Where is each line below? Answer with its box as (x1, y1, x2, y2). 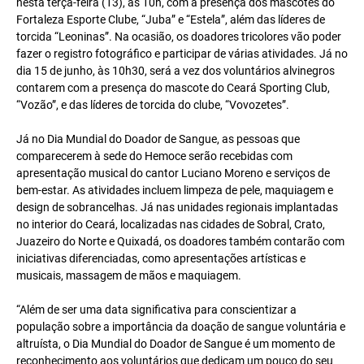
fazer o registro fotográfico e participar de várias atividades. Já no (16, 47, 348, 61)
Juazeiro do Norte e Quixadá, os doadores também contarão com (16, 235, 344, 249)
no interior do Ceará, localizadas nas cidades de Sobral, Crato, (16, 218, 325, 232)
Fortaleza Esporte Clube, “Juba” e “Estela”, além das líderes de (16, 13, 325, 27)
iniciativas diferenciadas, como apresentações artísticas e (16, 252, 305, 266)
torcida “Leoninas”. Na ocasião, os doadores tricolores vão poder (16, 30, 341, 44)
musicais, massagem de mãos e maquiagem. (16, 269, 241, 283)
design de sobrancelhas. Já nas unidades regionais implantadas (16, 201, 338, 214)
